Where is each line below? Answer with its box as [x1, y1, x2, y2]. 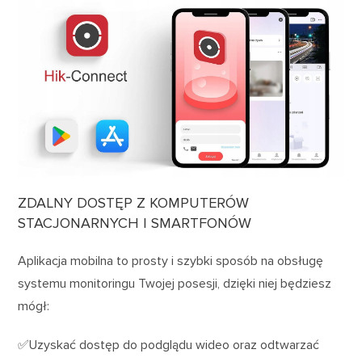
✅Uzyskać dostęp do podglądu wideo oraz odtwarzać [18, 336, 320, 353]
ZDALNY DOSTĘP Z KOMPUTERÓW [18, 193, 250, 212]
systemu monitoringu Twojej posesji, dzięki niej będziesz [18, 275, 332, 292]
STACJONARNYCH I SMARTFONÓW [18, 213, 252, 232]
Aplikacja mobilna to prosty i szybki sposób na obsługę [18, 252, 324, 269]
